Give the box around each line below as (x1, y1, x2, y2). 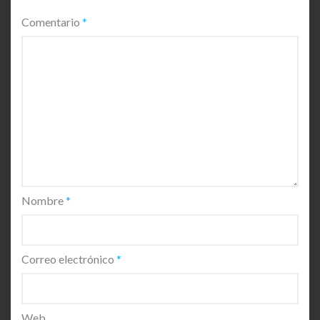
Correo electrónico (21, 251, 116, 266)
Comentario (21, 14, 82, 29)
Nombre (21, 193, 66, 207)
